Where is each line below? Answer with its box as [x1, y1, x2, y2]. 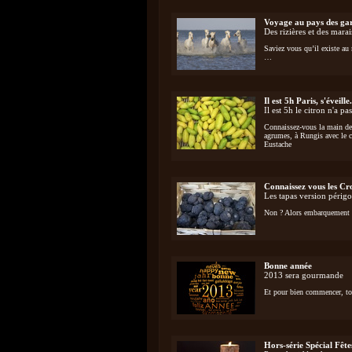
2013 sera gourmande [264, 270, 343, 280]
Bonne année [264, 261, 312, 270]
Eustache [264, 140, 291, 148]
